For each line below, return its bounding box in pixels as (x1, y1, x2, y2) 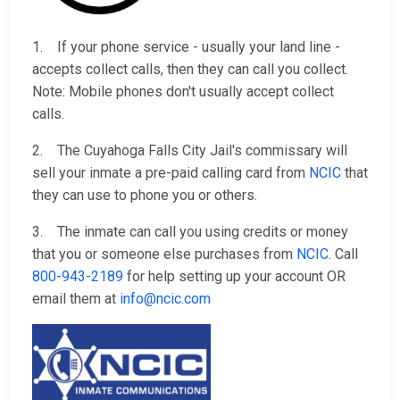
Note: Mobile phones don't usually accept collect (32, 83, 334, 101)
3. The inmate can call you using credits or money (32, 223, 348, 241)
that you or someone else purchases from (32, 246, 296, 263)
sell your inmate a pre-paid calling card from (32, 164, 309, 182)
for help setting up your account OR (123, 268, 346, 286)
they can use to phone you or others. (32, 187, 257, 204)
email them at (32, 290, 120, 308)
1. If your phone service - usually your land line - (32, 38, 340, 56)
